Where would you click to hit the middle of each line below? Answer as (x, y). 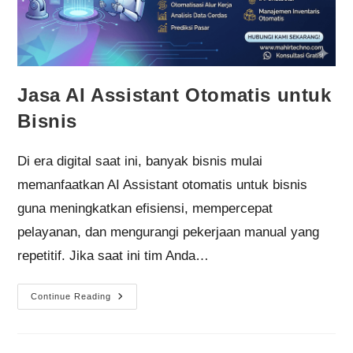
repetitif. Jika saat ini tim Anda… (113, 256)
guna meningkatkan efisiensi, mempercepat (145, 209)
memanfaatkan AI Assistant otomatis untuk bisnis (163, 185)
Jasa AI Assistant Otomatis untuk (175, 95)
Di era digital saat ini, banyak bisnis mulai (140, 162)
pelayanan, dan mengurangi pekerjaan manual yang (169, 232)
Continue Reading (71, 297)
